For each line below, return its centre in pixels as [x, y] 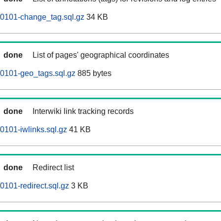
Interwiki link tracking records [83, 111]
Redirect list [53, 168]
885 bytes [93, 74]
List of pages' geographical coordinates [101, 55]
